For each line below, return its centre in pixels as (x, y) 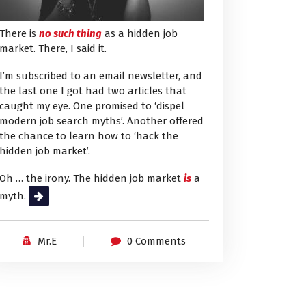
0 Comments (157, 241)
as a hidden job (140, 34)
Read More (54, 196)
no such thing (71, 34)
